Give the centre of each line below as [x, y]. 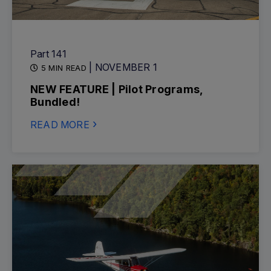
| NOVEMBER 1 [123, 67]
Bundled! [55, 102]
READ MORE [60, 125]
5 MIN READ [64, 68]
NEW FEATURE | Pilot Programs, [117, 89]
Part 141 [49, 54]
